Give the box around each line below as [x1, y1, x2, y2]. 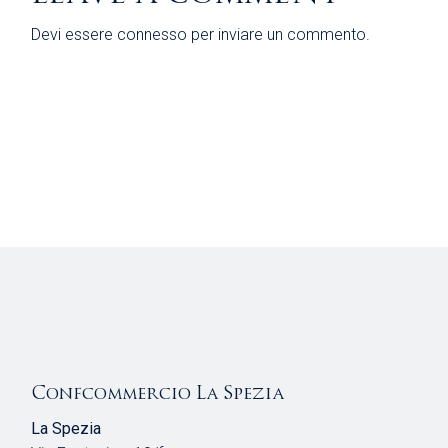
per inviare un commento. [187, 24, 371, 44]
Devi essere [31, 24, 118, 44]
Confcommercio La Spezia [31, 380, 286, 405]
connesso [117, 24, 188, 44]
